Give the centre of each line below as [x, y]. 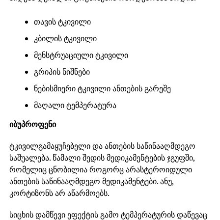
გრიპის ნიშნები [62, 72]
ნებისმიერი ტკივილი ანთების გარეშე [102, 89]
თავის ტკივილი [62, 22]
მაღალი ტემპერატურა [75, 105]
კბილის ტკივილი [65, 39]
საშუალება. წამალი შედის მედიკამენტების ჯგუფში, [102, 158]
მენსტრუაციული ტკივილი [81, 55]
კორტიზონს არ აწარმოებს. [59, 193]
